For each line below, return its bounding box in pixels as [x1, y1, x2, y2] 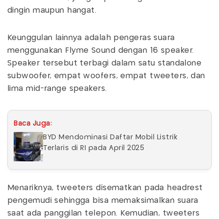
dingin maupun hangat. [7, 7, 99, 15]
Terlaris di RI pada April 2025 [43, 145, 144, 152]
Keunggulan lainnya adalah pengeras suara [7, 34, 175, 42]
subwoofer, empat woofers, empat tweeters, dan [7, 72, 205, 80]
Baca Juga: [14, 120, 52, 128]
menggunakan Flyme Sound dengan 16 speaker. [7, 47, 194, 55]
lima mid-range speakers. [7, 85, 107, 93]
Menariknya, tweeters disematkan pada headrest [7, 184, 203, 192]
